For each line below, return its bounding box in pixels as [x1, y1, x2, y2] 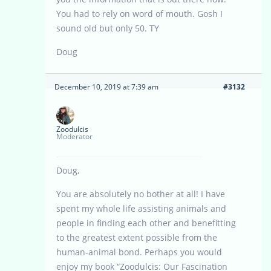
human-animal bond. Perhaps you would [56, 246, 222, 258]
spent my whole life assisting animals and [56, 203, 226, 215]
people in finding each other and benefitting [56, 217, 236, 229]
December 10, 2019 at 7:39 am [54, 82, 158, 93]
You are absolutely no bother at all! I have [56, 188, 225, 200]
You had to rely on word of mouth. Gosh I [56, 8, 223, 20]
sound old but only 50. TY [56, 22, 159, 34]
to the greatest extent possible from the [56, 232, 217, 244]
